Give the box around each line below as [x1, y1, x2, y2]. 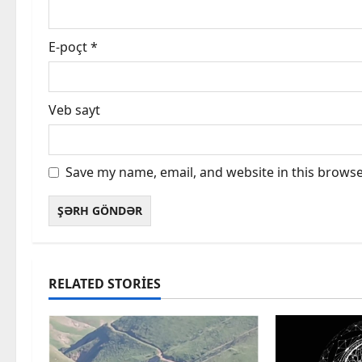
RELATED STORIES [48, 275, 161, 293]
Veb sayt [48, 101, 100, 120]
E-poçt [48, 38, 90, 57]
